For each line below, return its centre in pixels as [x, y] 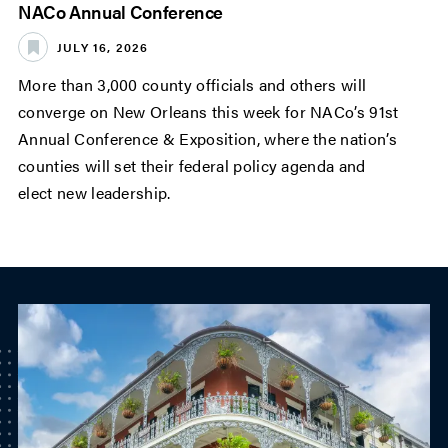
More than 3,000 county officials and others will [192, 85]
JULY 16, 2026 [103, 46]
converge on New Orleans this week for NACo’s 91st [208, 112]
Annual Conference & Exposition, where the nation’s [208, 139]
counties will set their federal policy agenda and [192, 166]
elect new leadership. [94, 193]
